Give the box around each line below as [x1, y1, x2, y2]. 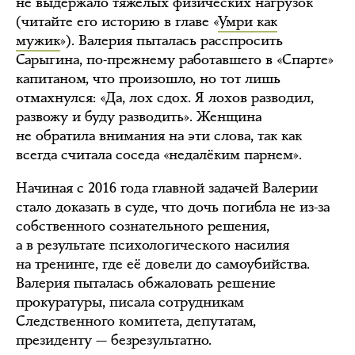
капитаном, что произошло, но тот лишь [16, 68, 281, 88]
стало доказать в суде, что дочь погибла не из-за [16, 197, 330, 216]
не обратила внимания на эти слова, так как [16, 125, 302, 145]
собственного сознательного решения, [16, 216, 269, 235]
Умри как [218, 11, 277, 31]
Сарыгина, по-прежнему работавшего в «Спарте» [16, 49, 334, 69]
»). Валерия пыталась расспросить [60, 30, 283, 50]
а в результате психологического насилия [16, 235, 289, 254]
